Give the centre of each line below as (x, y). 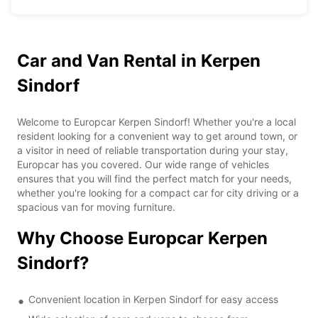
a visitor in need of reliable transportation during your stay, (153, 150)
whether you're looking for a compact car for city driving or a (158, 192)
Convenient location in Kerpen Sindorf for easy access (153, 299)
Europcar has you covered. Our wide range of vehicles (143, 164)
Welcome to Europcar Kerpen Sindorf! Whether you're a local (157, 121)
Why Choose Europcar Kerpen (142, 238)
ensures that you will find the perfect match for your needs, (154, 178)
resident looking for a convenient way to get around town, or (157, 136)
